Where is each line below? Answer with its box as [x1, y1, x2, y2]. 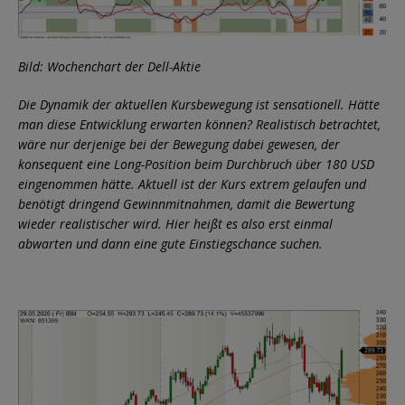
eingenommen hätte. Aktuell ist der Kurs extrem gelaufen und [18, 174, 366, 193]
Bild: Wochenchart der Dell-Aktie [18, 57, 201, 75]
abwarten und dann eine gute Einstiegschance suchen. [18, 234, 323, 252]
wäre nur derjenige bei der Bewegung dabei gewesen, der [18, 135, 340, 153]
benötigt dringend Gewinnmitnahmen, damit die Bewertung [18, 194, 354, 212]
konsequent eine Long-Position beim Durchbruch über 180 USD [18, 155, 374, 173]
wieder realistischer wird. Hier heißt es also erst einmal [18, 214, 333, 232]
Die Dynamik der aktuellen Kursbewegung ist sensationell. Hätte [18, 95, 380, 113]
